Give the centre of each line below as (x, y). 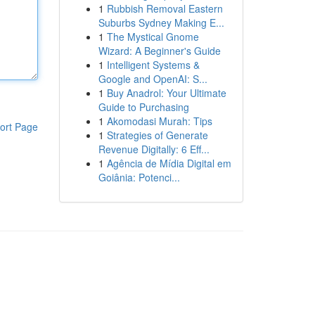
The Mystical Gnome (153, 37)
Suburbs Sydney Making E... (161, 22)
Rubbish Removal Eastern (165, 8)
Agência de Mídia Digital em (169, 163)
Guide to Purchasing (143, 107)
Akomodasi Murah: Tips (159, 121)
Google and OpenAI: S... (153, 79)
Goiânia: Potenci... (139, 177)
